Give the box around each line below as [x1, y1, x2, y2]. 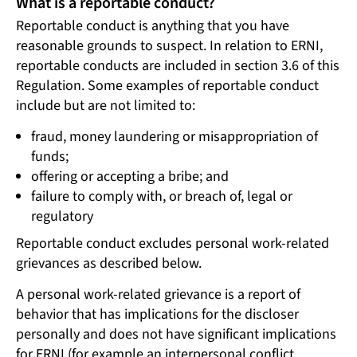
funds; [30, 146, 69, 167]
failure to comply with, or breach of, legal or [30, 186, 292, 206]
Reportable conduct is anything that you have [16, 15, 289, 36]
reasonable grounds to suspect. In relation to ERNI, [16, 35, 326, 56]
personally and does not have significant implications [16, 324, 336, 345]
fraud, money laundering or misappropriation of [30, 126, 318, 147]
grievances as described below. [16, 253, 202, 274]
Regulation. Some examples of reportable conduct [16, 75, 319, 96]
